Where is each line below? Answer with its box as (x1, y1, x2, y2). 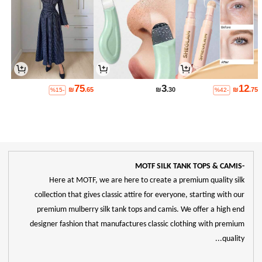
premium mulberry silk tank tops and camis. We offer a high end (37, 205, 245, 215)
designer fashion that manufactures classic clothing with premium (30, 220, 245, 229)
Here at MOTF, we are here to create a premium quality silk (49, 176, 245, 185)
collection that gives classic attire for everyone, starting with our (35, 191, 245, 200)
